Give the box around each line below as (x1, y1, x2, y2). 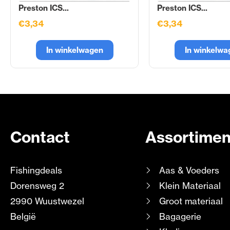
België (10, 211, 36, 222)
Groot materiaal (159, 196, 223, 207)
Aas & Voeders (159, 165, 219, 176)
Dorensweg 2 (10, 180, 64, 191)
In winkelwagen (46, 45, 103, 55)
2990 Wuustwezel (10, 196, 84, 207)
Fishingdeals (10, 165, 62, 176)
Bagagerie (159, 211, 201, 222)
